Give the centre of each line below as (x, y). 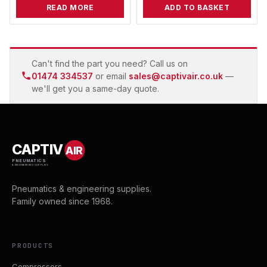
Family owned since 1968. (62, 201)
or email (111, 76)
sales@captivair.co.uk (176, 76)
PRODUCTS (33, 245)
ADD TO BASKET (197, 7)
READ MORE (70, 7)
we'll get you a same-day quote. (95, 88)
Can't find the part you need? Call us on (110, 63)
